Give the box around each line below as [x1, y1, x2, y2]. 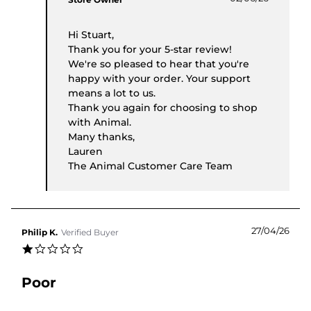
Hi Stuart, [68, 28, 114, 42]
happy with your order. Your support [68, 72, 251, 85]
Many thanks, [68, 131, 135, 144]
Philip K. [22, 227, 58, 238]
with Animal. [68, 116, 131, 129]
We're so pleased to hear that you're [68, 58, 249, 71]
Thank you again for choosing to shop [68, 101, 258, 115]
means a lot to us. [68, 87, 155, 100]
